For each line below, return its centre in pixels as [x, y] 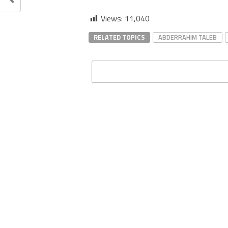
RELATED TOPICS [119, 37]
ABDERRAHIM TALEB [188, 37]
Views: [112, 18]
